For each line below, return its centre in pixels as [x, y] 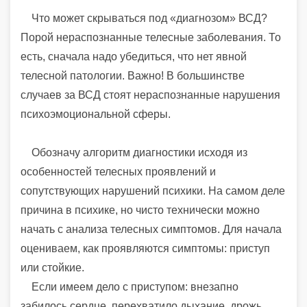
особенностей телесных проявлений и [118, 171]
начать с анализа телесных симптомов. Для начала [151, 229]
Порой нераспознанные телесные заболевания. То [151, 37]
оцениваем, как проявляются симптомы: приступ [145, 248]
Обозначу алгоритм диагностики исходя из [134, 152]
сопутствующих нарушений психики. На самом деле [153, 191]
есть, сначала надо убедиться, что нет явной [134, 56]
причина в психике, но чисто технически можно [140, 210]
